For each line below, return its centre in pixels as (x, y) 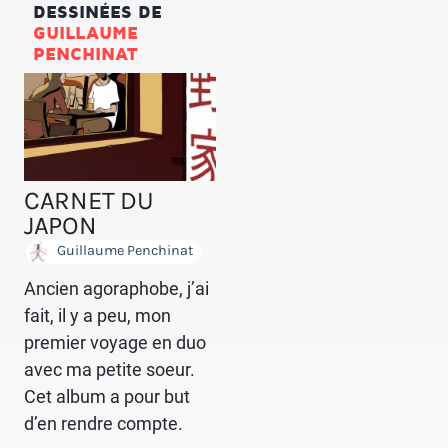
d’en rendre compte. (103, 423)
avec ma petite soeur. (109, 369)
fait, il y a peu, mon (97, 315)
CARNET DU (89, 200)
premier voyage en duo (115, 342)
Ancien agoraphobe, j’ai (116, 288)
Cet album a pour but (107, 396)
